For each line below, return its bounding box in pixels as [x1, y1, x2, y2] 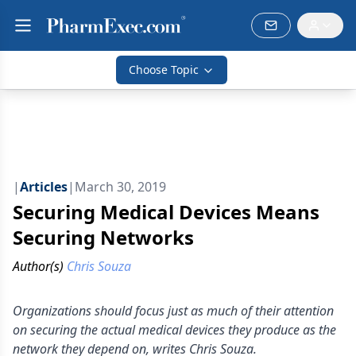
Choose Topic [129, 62, 199, 77]
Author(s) [13, 257, 64, 275]
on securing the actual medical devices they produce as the [13, 321, 336, 339]
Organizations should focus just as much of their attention [13, 302, 334, 319]
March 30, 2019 [75, 178, 166, 195]
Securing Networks [13, 224, 194, 250]
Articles [20, 178, 68, 195]
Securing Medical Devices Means [13, 199, 319, 225]
